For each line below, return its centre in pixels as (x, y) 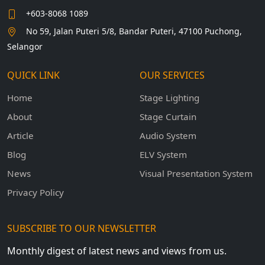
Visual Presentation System (196, 174)
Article (20, 136)
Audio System (168, 136)
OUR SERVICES (172, 75)
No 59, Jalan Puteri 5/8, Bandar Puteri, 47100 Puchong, (134, 31)
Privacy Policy (35, 193)
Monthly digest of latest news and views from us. (117, 251)
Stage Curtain (168, 117)
